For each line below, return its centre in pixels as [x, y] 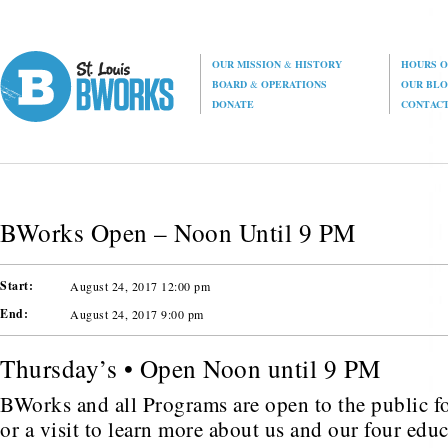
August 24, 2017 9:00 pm [137, 314]
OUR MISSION [248, 64]
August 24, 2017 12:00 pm [140, 286]
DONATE [233, 104]
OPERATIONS [293, 84]
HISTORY [317, 64]
